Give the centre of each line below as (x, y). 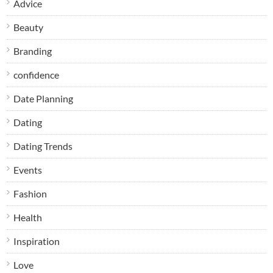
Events (28, 169)
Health (28, 217)
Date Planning (44, 98)
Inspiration (37, 241)
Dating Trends (43, 146)
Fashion (30, 193)
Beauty (29, 27)
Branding (33, 51)
